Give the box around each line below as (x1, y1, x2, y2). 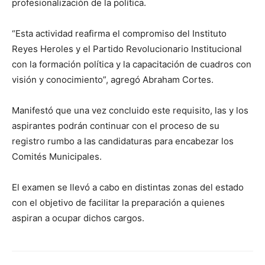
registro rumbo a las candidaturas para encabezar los (12, 135, 234, 147)
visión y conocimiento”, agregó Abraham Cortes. (12, 73, 214, 85)
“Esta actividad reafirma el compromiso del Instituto (12, 27, 227, 39)
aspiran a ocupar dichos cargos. (12, 212, 144, 224)
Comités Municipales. (12, 150, 102, 162)
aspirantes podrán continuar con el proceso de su (12, 119, 219, 131)
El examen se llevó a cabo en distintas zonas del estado (12, 181, 244, 193)
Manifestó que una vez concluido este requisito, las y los (12, 104, 248, 116)
